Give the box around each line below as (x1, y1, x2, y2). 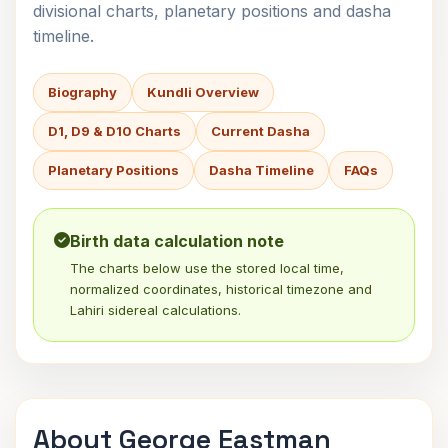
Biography (48, 84, 117, 100)
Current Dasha (211, 123, 310, 139)
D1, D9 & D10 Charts (48, 123, 181, 139)
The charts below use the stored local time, (70, 260, 344, 276)
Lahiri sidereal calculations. (70, 302, 241, 318)
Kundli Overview (147, 84, 259, 100)
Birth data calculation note (70, 231, 284, 251)
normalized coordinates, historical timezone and (70, 281, 372, 297)
